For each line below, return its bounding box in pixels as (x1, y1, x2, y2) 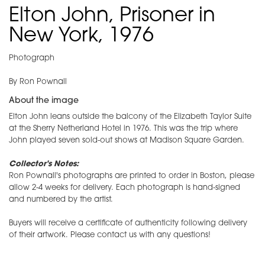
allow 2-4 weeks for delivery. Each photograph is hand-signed (9, 184, 240, 192)
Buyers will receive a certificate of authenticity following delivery (9, 219, 247, 228)
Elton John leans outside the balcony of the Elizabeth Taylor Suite (9, 113, 251, 121)
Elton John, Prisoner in (9, 6, 215, 27)
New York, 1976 (9, 26, 154, 47)
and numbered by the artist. (9, 196, 113, 204)
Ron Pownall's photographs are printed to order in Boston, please (9, 172, 254, 180)
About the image (9, 96, 79, 106)
